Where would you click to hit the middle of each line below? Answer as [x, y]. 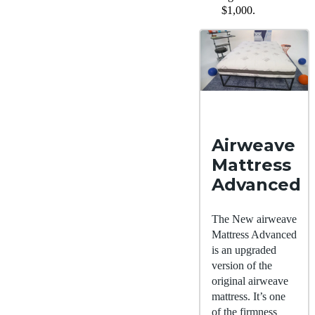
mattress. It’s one [249, 296]
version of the [242, 265]
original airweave [250, 281]
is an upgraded [244, 250]
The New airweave [254, 219]
